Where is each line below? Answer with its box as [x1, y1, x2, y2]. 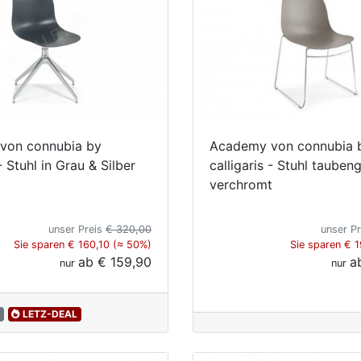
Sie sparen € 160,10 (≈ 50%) [14, 238, 151, 251]
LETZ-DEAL [20, 307, 78, 320]
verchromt [210, 176, 272, 193]
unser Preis [48, 222, 106, 235]
